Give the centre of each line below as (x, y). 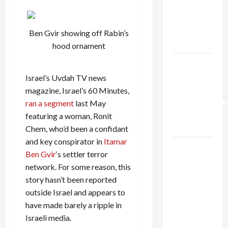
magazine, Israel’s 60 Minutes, (77, 90)
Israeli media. (48, 217)
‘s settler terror (82, 154)
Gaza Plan (191, 43)
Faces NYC (191, 198)
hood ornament (79, 45)
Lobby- (186, 160)
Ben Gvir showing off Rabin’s (79, 33)
